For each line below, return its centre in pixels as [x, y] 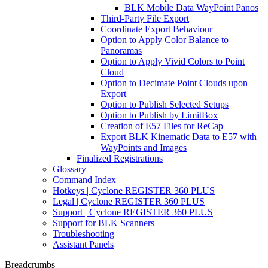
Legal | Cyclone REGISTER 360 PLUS [129, 201]
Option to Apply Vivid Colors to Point [173, 61]
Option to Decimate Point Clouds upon [174, 83]
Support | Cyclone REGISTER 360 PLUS [133, 212]
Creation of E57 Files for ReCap [162, 126]
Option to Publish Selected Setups [165, 104]
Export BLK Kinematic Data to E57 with [179, 137]
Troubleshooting [83, 234]
